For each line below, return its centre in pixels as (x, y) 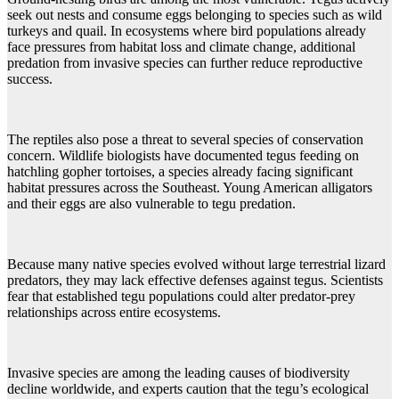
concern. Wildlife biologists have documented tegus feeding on (183, 156)
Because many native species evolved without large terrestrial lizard (196, 265)
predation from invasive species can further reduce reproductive (185, 63)
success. (30, 79)
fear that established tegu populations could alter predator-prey (181, 297)
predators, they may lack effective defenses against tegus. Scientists (195, 281)
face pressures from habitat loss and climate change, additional (181, 47)
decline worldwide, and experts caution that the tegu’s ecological (188, 389)
